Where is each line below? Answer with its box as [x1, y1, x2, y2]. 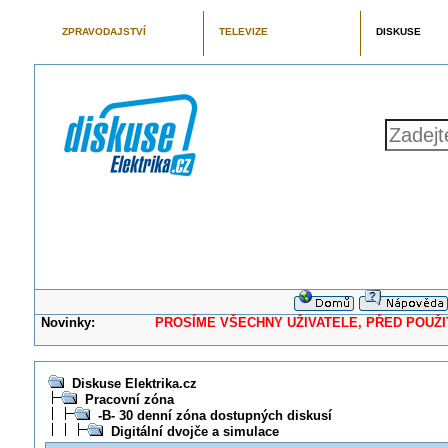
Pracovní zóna [84, 392, 174, 407]
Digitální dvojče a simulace [110, 424, 279, 439]
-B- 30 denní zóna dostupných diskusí [97, 408, 332, 423]
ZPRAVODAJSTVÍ [61, 26, 146, 37]
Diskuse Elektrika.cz [71, 376, 197, 391]
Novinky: [41, 315, 96, 330]
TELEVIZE [218, 26, 268, 37]
